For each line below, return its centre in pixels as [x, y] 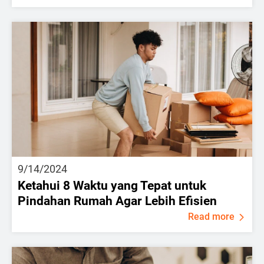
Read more [211, 217]
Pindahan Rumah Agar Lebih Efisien [117, 201]
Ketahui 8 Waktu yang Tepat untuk [112, 186]
